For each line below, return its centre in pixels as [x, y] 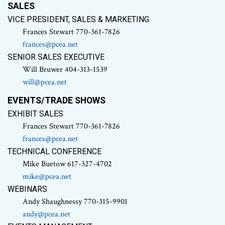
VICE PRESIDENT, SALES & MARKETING [78, 20]
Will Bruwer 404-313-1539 [65, 70]
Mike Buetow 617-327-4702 [67, 164]
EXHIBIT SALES [35, 114]
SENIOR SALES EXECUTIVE [56, 57]
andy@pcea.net [46, 214]
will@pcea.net [45, 82]
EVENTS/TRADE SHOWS [57, 101]
